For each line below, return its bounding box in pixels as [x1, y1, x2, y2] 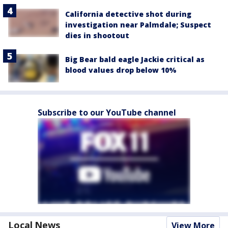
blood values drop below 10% [65, 65, 177, 75]
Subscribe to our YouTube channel [38, 107, 176, 119]
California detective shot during [65, 9, 191, 19]
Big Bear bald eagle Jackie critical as [65, 54, 205, 64]
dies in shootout [65, 31, 129, 40]
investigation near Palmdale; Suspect [65, 20, 211, 30]
